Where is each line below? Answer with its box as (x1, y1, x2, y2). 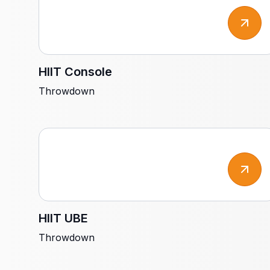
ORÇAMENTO (13, 13, 64, 22)
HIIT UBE (39, 211, 88, 225)
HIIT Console (39, 64, 112, 79)
